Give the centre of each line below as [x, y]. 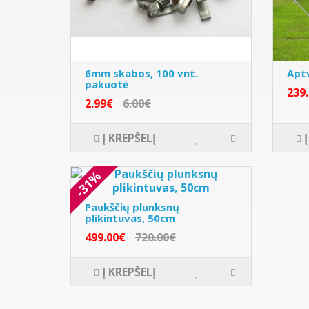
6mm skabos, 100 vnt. [141, 73]
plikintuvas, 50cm [130, 218]
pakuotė [107, 84]
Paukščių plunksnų [132, 207]
